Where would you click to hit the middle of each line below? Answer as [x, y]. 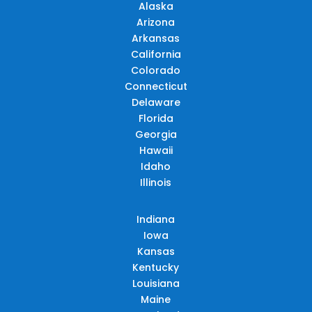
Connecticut [156, 86]
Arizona [156, 22]
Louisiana [156, 283]
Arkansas [156, 38]
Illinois [156, 182]
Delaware [156, 102]
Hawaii [156, 150]
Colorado [156, 70]
